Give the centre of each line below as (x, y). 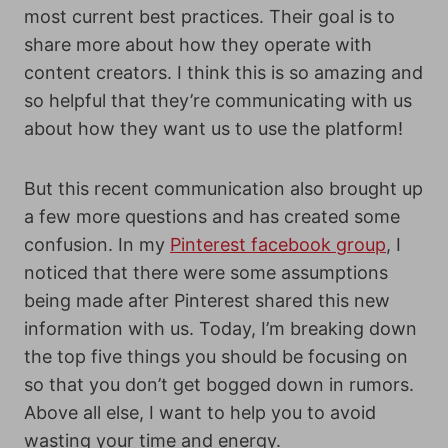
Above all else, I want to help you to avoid (200, 412)
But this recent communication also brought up (223, 188)
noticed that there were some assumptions (206, 272)
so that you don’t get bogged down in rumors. (219, 384)
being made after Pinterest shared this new (207, 300)
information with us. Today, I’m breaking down (220, 328)
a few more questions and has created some (212, 216)
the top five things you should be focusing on (216, 356)
